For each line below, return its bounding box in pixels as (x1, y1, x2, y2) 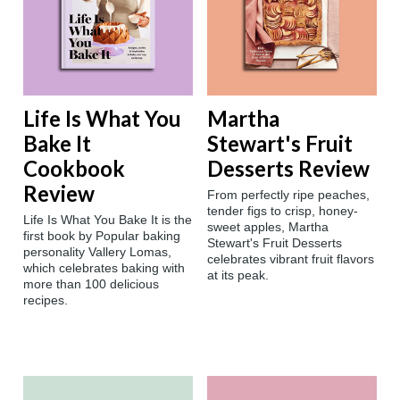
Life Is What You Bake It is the (23, 212, 192, 228)
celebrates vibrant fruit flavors (207, 252, 374, 267)
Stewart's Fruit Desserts (207, 236, 342, 251)
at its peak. (207, 268, 269, 283)
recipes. (23, 293, 68, 308)
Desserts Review (207, 155, 370, 182)
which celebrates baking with (23, 261, 185, 276)
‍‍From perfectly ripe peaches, (207, 187, 370, 203)
